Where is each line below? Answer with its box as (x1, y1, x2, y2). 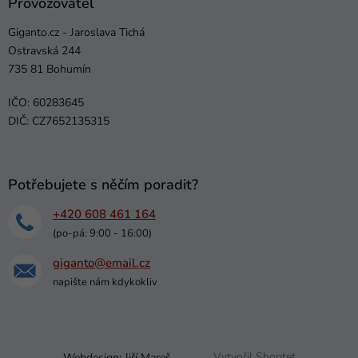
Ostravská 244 (8, 43, 81, 59)
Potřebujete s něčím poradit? (8, 175, 198, 195)
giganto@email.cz (53, 255, 150, 272)
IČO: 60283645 (8, 95, 84, 111)
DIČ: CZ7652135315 (8, 113, 109, 129)
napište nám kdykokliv (53, 275, 157, 290)
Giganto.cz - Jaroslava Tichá (8, 25, 145, 41)
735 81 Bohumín (8, 62, 91, 78)
